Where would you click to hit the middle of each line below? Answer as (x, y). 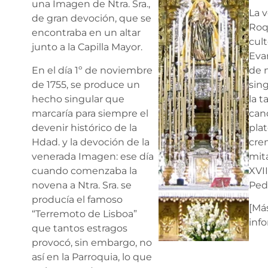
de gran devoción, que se (92, 19)
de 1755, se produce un (86, 84)
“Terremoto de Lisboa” (84, 214)
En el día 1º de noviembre (92, 70)
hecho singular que (78, 99)
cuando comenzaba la (84, 170)
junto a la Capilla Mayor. (87, 47)
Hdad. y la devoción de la (91, 142)
